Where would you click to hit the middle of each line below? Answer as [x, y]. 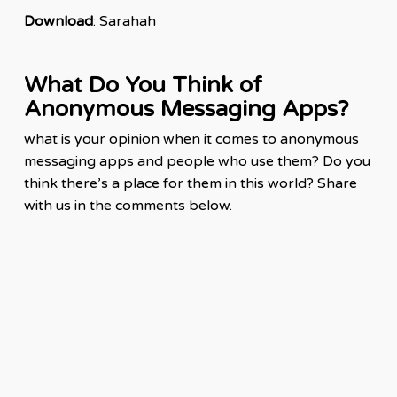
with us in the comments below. [128, 205]
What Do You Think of [143, 84]
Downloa [54, 21]
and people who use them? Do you [252, 161]
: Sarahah [124, 21]
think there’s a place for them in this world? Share [190, 183]
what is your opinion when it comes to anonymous [191, 139]
